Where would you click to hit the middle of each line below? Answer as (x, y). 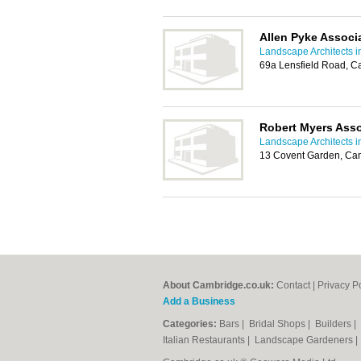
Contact (293, 285)
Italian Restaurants (205, 340)
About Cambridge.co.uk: (218, 285)
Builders (334, 324)
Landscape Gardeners (305, 340)
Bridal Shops (278, 324)
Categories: (190, 324)
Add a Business (199, 301)
